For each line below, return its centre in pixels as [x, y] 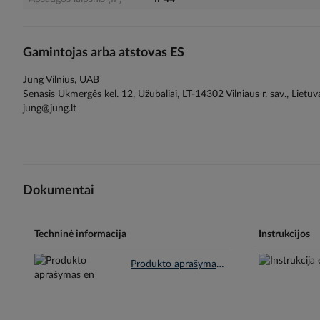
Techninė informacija [80, 234]
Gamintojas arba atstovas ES [104, 52]
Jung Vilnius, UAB [61, 80]
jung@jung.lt [50, 109]
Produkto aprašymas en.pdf [220, 264]
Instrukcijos [284, 234]
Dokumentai [59, 191]
